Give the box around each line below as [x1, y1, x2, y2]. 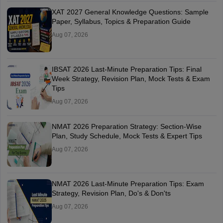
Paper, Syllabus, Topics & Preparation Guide [51, 17, 191, 26]
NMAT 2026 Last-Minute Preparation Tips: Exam [51, 180, 204, 188]
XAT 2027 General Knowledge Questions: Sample [51, 8, 209, 16]
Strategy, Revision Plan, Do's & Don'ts [51, 189, 171, 198]
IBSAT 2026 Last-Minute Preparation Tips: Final [51, 65, 202, 74]
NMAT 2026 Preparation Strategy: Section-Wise [51, 122, 202, 131]
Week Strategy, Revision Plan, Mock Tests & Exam [51, 75, 210, 83]
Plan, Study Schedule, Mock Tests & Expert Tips [51, 132, 202, 140]
